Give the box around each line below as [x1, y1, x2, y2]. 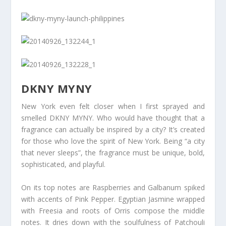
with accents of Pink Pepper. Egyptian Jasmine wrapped [21, 194, 205, 204]
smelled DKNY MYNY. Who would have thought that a [21, 113, 205, 123]
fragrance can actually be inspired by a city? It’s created [21, 125, 205, 135]
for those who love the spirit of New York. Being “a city [21, 136, 205, 146]
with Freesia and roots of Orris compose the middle [21, 205, 205, 215]
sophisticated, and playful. [21, 159, 106, 169]
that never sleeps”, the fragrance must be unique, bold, [21, 148, 205, 158]
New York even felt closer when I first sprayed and [21, 101, 205, 111]
